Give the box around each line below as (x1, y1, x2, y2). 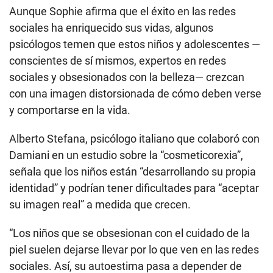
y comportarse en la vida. (9, 103, 130, 116)
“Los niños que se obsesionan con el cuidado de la (9, 226, 250, 239)
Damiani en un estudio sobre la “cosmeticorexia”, (9, 148, 243, 161)
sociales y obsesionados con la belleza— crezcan (9, 70, 244, 83)
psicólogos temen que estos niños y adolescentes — (9, 37, 260, 51)
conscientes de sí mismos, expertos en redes (9, 54, 226, 67)
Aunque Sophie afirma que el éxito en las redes (9, 4, 236, 18)
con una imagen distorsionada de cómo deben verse (9, 87, 261, 100)
